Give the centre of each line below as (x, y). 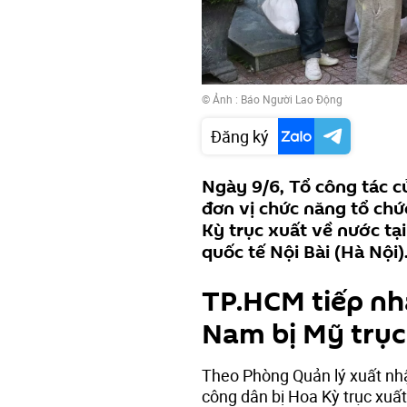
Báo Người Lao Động (292, 99)
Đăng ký (240, 136)
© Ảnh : (221, 99)
